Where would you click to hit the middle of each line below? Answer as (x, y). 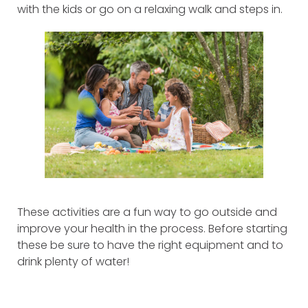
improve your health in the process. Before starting (152, 229)
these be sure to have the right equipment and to (150, 245)
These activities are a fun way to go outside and (147, 212)
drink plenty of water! (73, 262)
